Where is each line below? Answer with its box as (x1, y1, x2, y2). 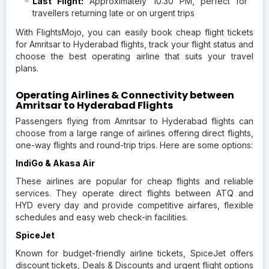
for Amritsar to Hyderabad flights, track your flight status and (16, 38, 253, 49)
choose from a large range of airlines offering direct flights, (16, 127, 253, 138)
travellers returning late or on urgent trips (32, 7, 195, 18)
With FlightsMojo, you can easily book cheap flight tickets (16, 26, 253, 37)
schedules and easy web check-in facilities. (16, 211, 188, 222)
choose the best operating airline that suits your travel (16, 50, 253, 61)
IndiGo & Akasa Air (16, 157, 95, 168)
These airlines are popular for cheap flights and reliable (16, 175, 253, 186)
